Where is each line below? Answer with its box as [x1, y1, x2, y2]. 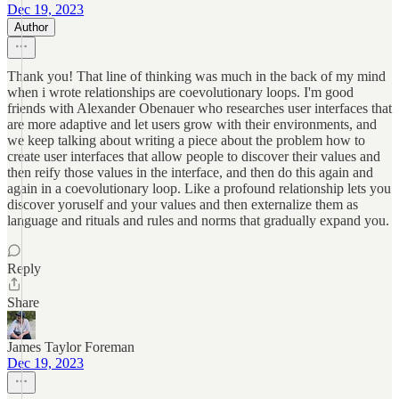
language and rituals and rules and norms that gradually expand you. [7, 213, 389, 228]
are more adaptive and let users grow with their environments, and [7, 117, 377, 132]
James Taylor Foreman [7, 339, 134, 354]
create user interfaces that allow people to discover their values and [7, 149, 380, 164]
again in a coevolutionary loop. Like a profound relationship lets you [7, 181, 391, 196]
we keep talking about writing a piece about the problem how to [7, 133, 365, 148]
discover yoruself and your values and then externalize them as [7, 197, 358, 212]
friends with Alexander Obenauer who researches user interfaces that [7, 101, 392, 116]
